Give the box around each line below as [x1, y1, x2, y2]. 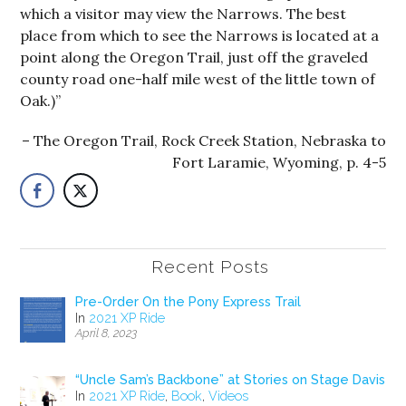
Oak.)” [20, 92, 62, 110]
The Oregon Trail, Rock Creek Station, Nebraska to [33, 131, 386, 150]
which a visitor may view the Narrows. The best [20, 5, 347, 23]
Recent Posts [150, 256, 269, 277]
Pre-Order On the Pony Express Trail [75, 295, 302, 309]
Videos [208, 389, 249, 404]
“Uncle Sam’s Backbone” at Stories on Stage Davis [75, 372, 386, 388]
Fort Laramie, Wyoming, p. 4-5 [171, 153, 386, 171]
